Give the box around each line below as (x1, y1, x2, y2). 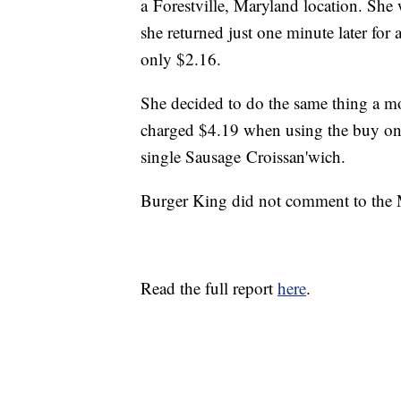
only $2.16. (141, 47, 226, 71)
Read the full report (141, 277, 277, 300)
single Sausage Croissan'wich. (141, 145, 346, 168)
